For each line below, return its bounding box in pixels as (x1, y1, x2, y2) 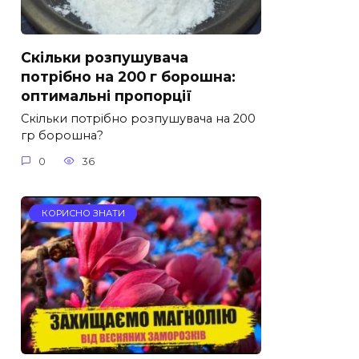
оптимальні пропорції (21, 87, 192, 104)
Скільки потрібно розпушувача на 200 (21, 111, 256, 127)
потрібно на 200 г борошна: (21, 67, 236, 85)
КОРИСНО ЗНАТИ (41, 208, 125, 220)
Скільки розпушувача (21, 48, 188, 66)
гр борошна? (21, 128, 103, 143)
